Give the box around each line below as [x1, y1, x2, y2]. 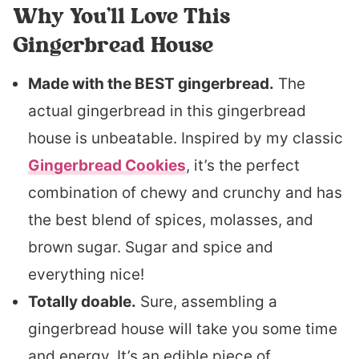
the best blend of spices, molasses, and [28, 211, 313, 229]
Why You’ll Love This [13, 2, 230, 30]
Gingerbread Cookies [28, 156, 186, 175]
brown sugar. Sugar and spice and [28, 238, 273, 256]
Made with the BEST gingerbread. [28, 75, 274, 93]
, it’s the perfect [186, 156, 300, 175]
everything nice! [28, 265, 144, 284]
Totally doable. [28, 292, 136, 311]
